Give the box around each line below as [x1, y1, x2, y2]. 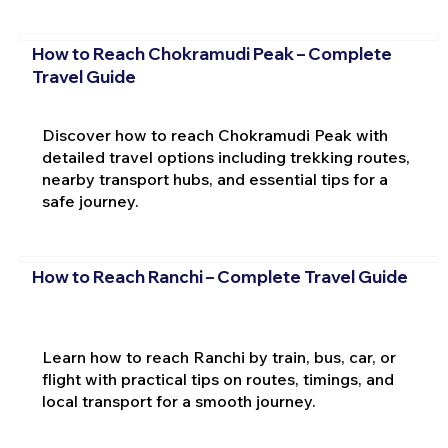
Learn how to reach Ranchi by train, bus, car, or [41, 347, 396, 368]
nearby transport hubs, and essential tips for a [41, 169, 388, 190]
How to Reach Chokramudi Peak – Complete [31, 43, 392, 65]
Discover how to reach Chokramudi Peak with [41, 125, 388, 146]
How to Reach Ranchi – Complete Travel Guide [31, 265, 408, 287]
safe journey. [41, 191, 139, 212]
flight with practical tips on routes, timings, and [41, 369, 394, 390]
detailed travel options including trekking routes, [41, 147, 410, 168]
